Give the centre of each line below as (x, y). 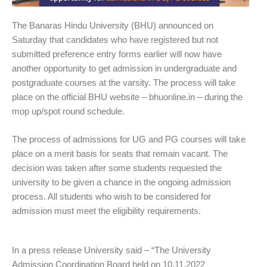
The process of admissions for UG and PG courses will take (129, 139)
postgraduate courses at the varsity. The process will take (124, 83)
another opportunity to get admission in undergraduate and (124, 69)
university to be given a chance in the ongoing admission (121, 182)
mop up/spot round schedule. (68, 111)
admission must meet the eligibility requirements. (106, 210)
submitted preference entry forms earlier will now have (117, 54)
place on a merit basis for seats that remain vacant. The (120, 153)
